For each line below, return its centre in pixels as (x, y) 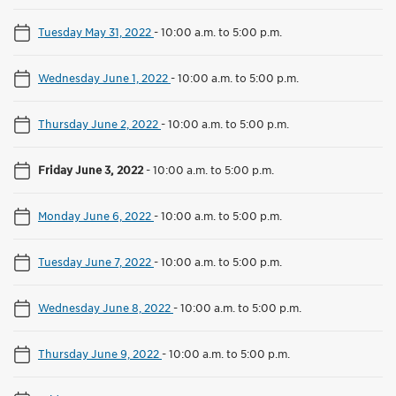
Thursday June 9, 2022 (100, 354)
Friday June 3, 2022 (92, 170)
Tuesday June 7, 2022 (96, 262)
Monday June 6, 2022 (96, 216)
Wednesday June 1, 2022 (104, 78)
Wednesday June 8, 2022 (106, 308)
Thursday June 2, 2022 (99, 124)
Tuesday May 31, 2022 (96, 32)
